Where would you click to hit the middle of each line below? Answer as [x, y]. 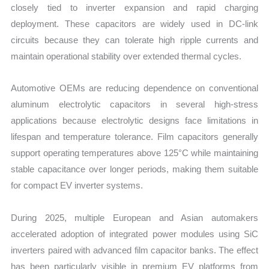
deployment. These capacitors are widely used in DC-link [134, 24]
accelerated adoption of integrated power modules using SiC [134, 234]
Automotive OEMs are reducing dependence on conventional [134, 88]
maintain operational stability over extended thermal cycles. [126, 56]
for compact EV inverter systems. [77, 186]
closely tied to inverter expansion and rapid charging [134, 8]
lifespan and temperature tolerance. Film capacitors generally [134, 137]
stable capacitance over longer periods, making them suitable [134, 169]
